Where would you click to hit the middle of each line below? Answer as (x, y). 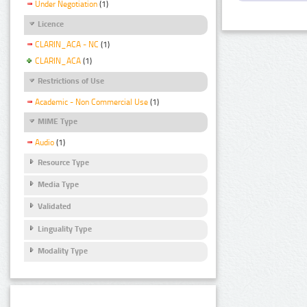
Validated (54, 207)
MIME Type (58, 122)
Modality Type (63, 251)
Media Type (58, 185)
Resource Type (63, 162)
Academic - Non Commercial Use (91, 102)
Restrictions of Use (71, 81)
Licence (51, 24)
